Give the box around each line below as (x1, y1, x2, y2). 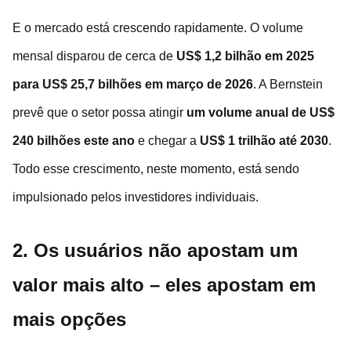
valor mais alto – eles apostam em (13, 274, 316, 296)
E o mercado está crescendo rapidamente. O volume (13, 21, 303, 35)
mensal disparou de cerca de (13, 49, 176, 63)
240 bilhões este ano (13, 134, 135, 148)
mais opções (13, 309, 126, 331)
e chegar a (135, 134, 200, 148)
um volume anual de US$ (186, 106, 335, 120)
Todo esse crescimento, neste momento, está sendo (13, 162, 299, 176)
